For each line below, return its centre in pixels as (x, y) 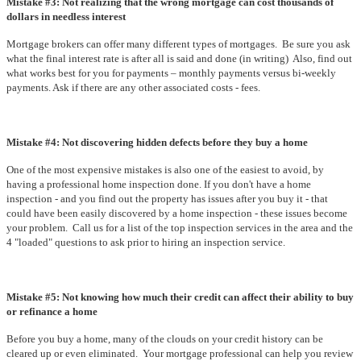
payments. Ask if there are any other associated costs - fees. (133, 87)
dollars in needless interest (66, 16)
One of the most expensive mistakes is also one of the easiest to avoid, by (165, 169)
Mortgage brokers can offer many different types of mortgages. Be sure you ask (178, 44)
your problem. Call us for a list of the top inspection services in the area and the (180, 227)
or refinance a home (52, 311)
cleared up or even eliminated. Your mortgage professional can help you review (180, 353)
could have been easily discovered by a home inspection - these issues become (177, 213)
